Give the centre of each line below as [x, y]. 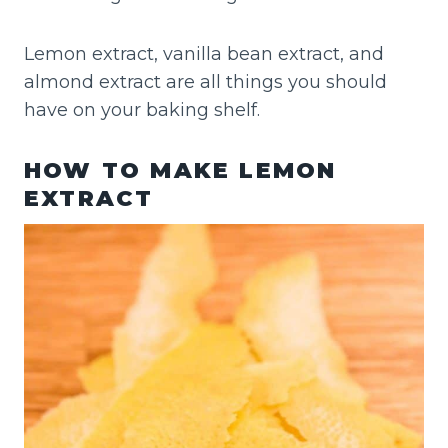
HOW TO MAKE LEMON [180, 171]
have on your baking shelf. [142, 110]
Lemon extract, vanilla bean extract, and [204, 54]
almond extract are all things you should [205, 82]
